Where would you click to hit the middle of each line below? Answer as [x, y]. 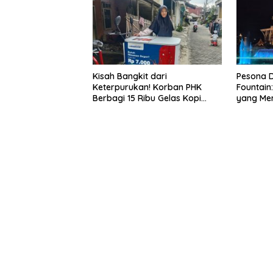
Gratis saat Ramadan [136, 109]
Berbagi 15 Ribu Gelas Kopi [147, 98]
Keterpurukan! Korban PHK [147, 87]
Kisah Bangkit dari [130, 76]
